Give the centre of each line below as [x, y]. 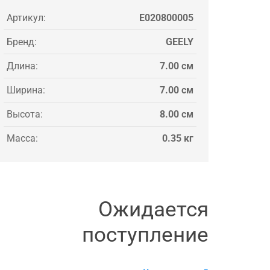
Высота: [25, 114]
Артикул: [26, 17]
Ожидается [153, 209]
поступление [145, 234]
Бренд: [22, 42]
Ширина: [26, 90]
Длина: [22, 66]
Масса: [22, 138]
